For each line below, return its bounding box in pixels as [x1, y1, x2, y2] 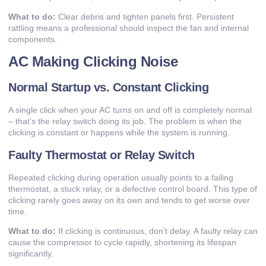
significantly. [8, 248, 53, 258]
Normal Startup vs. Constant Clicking [8, 81, 208, 94]
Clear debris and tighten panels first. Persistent [56, 11, 234, 21]
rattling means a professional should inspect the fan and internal [8, 23, 249, 33]
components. [8, 34, 57, 44]
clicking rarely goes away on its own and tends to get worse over [8, 195, 250, 205]
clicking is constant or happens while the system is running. [8, 128, 230, 138]
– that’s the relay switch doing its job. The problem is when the [8, 116, 242, 126]
